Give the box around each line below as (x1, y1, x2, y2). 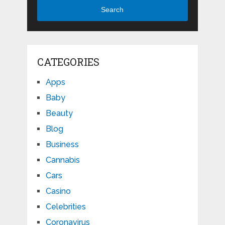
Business (45, 140, 79, 150)
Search (101, 5, 124, 14)
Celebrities (45, 202, 86, 212)
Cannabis (45, 155, 80, 165)
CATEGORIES (37, 55, 99, 69)
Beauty (45, 108, 73, 119)
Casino (45, 186, 71, 196)
